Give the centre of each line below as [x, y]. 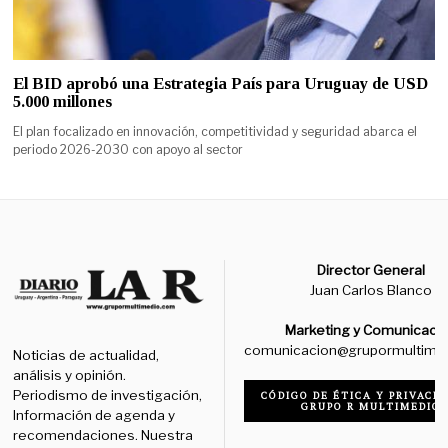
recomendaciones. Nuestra [103, 435]
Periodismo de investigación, [108, 395]
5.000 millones [63, 101]
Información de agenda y [94, 415]
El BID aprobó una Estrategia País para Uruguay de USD [221, 83]
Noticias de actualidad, [86, 355]
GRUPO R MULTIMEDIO [371, 406]
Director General [371, 269]
